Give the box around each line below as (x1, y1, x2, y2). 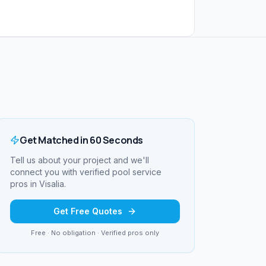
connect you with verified (10, 167, 112, 178)
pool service (112, 167, 161, 178)
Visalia (39, 179, 64, 189)
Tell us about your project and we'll (10, 155, 149, 166)
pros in (10, 179, 39, 189)
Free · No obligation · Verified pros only (31, 229, 159, 237)
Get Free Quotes (53, 206, 122, 217)
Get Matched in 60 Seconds (20, 134, 143, 147)
